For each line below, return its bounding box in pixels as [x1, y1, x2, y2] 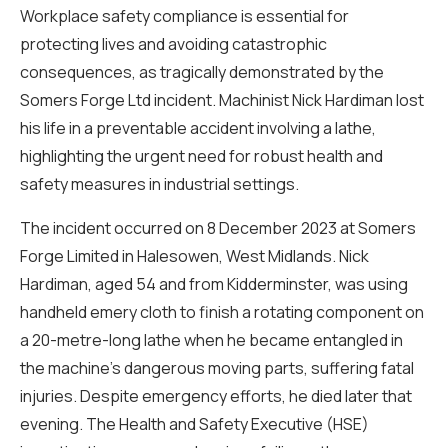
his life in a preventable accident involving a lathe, [20, 117, 376, 139]
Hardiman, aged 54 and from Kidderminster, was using [20, 273, 408, 295]
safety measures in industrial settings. [20, 173, 299, 195]
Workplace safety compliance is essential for [20, 5, 349, 27]
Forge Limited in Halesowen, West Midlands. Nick [20, 245, 369, 267]
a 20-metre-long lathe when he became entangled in [20, 329, 403, 351]
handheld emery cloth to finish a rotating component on [20, 301, 424, 323]
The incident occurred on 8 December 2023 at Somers [20, 217, 416, 239]
